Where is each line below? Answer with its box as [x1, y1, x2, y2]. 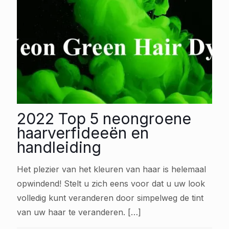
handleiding [17, 138, 101, 156]
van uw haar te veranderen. [17, 207, 125, 217]
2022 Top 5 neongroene [17, 109, 191, 128]
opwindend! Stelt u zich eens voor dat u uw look [17, 178, 205, 189]
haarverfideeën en [17, 123, 149, 142]
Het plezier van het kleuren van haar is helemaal [17, 164, 206, 174]
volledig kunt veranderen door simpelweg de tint [17, 192, 203, 203]
